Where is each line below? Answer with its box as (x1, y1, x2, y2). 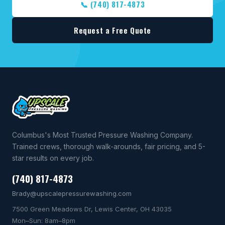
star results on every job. (12, 153, 94, 162)
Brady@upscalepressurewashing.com (12, 189, 132, 197)
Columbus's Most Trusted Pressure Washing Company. (12, 130, 193, 139)
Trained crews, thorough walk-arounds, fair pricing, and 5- (12, 142, 205, 151)
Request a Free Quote (74, 24, 151, 36)
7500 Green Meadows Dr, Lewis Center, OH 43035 (12, 204, 172, 213)
